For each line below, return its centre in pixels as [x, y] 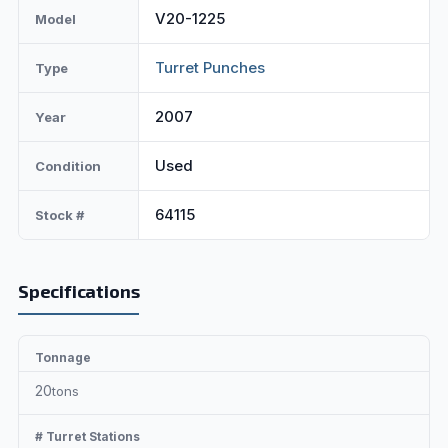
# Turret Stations [87, 437]
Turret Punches [209, 68]
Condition [67, 166]
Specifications [78, 291]
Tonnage [62, 358]
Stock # [59, 215]
